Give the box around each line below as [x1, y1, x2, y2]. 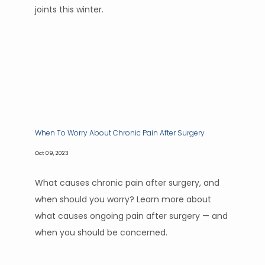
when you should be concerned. [35, 227, 167, 238]
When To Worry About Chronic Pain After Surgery [35, 128, 205, 138]
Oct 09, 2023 [35, 149, 69, 157]
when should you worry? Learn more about [35, 193, 211, 205]
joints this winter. [35, 4, 104, 15]
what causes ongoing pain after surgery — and [35, 210, 228, 222]
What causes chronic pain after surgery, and [35, 177, 219, 189]
